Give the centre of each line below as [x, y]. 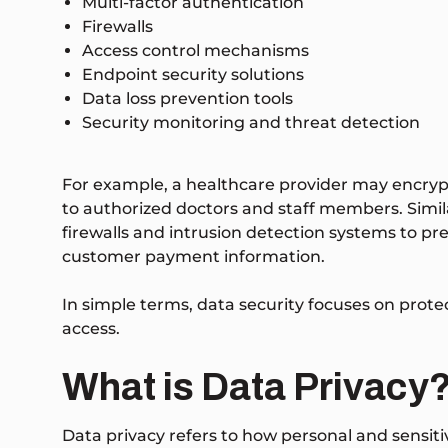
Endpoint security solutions [193, 75]
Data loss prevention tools [187, 99]
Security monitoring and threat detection [251, 123]
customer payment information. [193, 257]
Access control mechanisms [195, 51]
